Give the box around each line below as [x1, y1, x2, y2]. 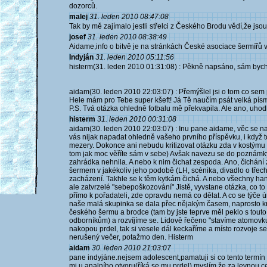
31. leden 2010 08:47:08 [89, 13, 169, 21]
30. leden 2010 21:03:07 [92, 244, 171, 252]
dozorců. [69, 2, 97, 10]
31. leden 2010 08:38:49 [88, 33, 167, 41]
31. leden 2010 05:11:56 [95, 53, 174, 61]
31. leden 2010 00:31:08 [97, 115, 176, 123]
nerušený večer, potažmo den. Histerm [69, 233, 193, 241]
